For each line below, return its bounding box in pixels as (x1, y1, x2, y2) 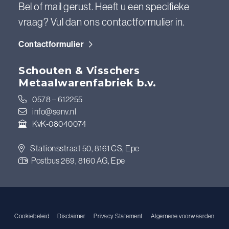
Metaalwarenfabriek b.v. (18, 77, 156, 89)
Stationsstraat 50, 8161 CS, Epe (29, 143, 140, 153)
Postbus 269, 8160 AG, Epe (30, 155, 125, 166)
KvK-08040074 (31, 119, 86, 129)
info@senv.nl (32, 106, 76, 117)
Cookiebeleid (14, 212, 50, 220)
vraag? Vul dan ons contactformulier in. (18, 15, 185, 28)
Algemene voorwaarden (150, 212, 215, 220)
